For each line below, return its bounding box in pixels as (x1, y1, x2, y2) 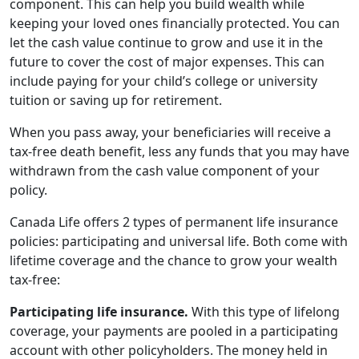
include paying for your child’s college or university (10, 71, 317, 90)
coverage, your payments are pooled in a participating (10, 321, 338, 340)
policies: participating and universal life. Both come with (10, 232, 348, 250)
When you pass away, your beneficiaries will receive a (10, 123, 331, 141)
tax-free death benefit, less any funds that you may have (10, 142, 349, 160)
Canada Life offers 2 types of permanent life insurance (10, 212, 338, 231)
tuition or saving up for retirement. (10, 91, 225, 109)
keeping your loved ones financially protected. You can (10, 14, 340, 32)
